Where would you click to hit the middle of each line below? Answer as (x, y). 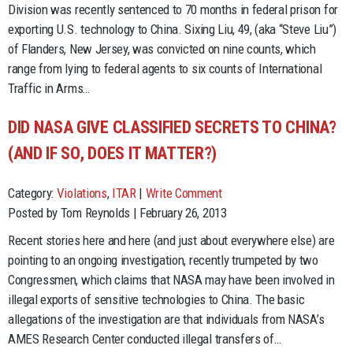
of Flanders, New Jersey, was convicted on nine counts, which (162, 48)
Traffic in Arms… (49, 88)
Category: (32, 193)
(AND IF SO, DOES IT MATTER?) (113, 153)
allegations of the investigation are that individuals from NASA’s (166, 319)
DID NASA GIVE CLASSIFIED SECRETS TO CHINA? (172, 127)
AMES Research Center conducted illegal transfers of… (145, 338)
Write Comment (184, 193)
